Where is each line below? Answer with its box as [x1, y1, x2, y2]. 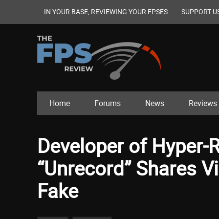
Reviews [189, 98, 217, 109]
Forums [94, 98, 121, 109]
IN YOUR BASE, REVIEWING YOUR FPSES [44, 7, 168, 16]
